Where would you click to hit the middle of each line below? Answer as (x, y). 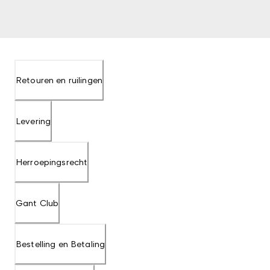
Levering (33, 121)
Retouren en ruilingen (59, 80)
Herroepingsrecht (52, 162)
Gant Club (37, 203)
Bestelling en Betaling (61, 244)
